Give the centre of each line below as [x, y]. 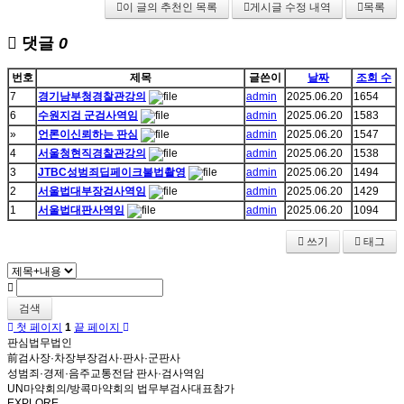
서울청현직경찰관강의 [92, 154]
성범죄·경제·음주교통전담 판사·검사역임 [106, 374]
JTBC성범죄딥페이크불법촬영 [112, 173]
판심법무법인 [40, 343]
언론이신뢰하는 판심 [88, 135]
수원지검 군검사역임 [88, 116]
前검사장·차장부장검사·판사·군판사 [94, 358]
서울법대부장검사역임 [92, 192]
